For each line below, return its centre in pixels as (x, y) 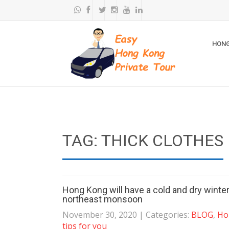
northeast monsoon (102, 199)
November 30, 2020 (100, 215)
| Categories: (165, 215)
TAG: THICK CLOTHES (143, 141)
